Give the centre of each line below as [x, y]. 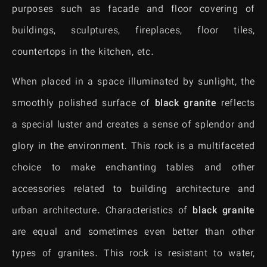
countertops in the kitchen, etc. [83, 52]
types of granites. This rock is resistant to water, [133, 254]
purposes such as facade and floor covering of [133, 10]
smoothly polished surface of [83, 104]
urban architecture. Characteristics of [103, 212]
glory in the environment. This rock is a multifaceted [133, 147]
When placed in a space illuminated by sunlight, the [133, 83]
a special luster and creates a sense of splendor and [133, 126]
